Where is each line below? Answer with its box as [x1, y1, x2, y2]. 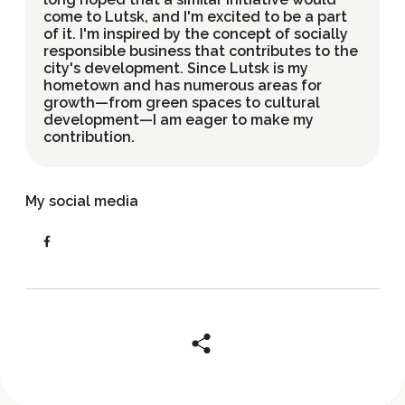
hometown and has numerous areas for [43, 77, 322, 94]
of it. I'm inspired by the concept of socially [43, 25, 348, 42]
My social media [25, 193, 138, 210]
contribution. [43, 128, 135, 146]
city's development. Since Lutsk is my [43, 60, 308, 77]
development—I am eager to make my [43, 111, 314, 128]
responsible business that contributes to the [43, 42, 358, 60]
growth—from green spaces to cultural [43, 94, 320, 111]
